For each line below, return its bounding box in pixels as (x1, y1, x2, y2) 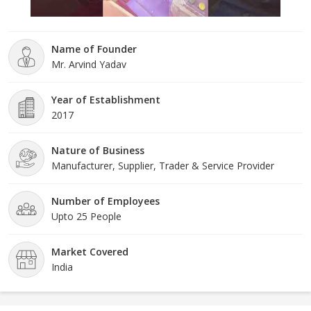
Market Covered (51, 245, 128, 259)
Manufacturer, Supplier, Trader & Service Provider (51, 159, 274, 173)
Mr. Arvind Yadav (51, 58, 126, 72)
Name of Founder (51, 42, 137, 56)
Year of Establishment (51, 93, 160, 107)
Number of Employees (51, 194, 160, 208)
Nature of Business (51, 144, 144, 158)
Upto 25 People (51, 210, 121, 224)
